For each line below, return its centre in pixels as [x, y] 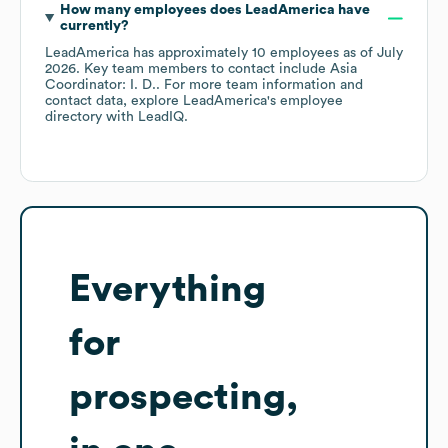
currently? [94, 26]
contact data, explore [114, 101]
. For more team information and [259, 85]
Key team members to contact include [205, 69]
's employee [305, 101]
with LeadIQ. [145, 117]
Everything [167, 289]
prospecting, [183, 397]
